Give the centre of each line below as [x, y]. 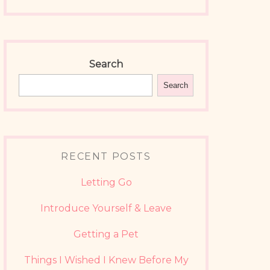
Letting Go [106, 182]
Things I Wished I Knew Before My [106, 260]
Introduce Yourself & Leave [106, 208]
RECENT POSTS [106, 156]
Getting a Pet [106, 234]
